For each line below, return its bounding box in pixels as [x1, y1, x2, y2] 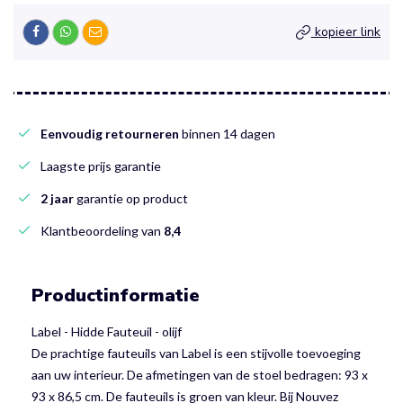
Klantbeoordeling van [40, 222, 164, 238]
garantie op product [74, 190, 188, 206]
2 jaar [40, 190, 74, 206]
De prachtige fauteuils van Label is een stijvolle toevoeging [31, 345, 361, 361]
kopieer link [310, 22, 381, 40]
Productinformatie [31, 282, 200, 308]
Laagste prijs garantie [40, 157, 161, 174]
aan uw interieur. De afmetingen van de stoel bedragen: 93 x [31, 366, 368, 382]
